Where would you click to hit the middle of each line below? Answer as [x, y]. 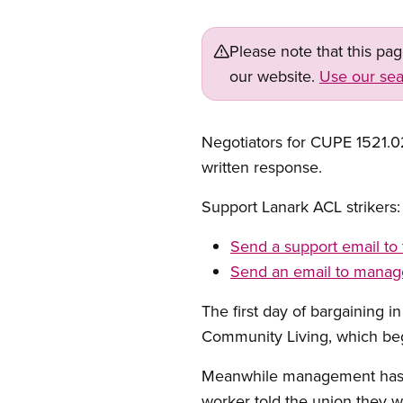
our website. [274, 76]
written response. [262, 167]
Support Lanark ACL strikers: [301, 206]
